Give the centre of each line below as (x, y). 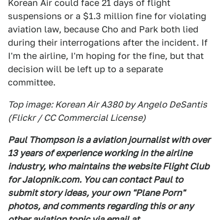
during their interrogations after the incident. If (108, 42)
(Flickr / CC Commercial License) (77, 118)
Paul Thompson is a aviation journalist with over (109, 140)
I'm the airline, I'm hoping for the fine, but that (106, 56)
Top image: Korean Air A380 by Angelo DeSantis (108, 104)
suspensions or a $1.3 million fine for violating (107, 16)
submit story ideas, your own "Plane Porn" (96, 193)
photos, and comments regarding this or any (101, 206)
